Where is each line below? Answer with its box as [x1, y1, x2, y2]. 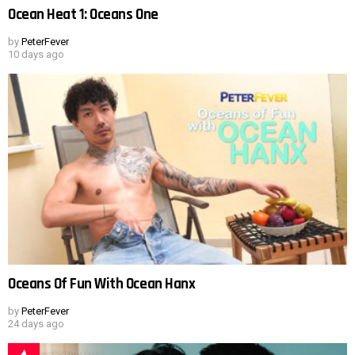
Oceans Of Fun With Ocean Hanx [8, 273, 196, 294]
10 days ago [8, 48, 64, 61]
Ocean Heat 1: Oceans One [8, 5, 158, 25]
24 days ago [8, 317, 64, 330]
